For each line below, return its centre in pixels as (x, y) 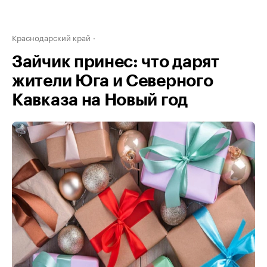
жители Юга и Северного (113, 81)
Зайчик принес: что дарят (116, 62)
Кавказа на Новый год (100, 100)
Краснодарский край (51, 37)
